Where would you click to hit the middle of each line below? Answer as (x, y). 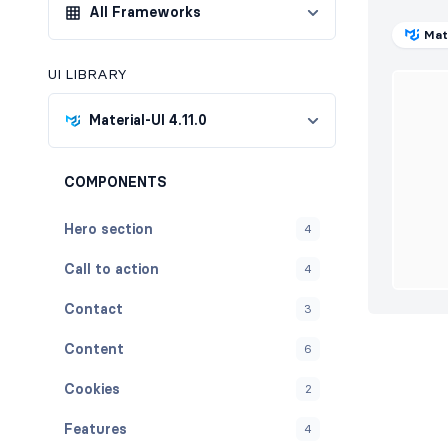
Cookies (92, 388)
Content (94, 348)
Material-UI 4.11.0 (148, 120)
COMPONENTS (115, 182)
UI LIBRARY (87, 74)
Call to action (111, 268)
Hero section (108, 228)
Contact (93, 308)
